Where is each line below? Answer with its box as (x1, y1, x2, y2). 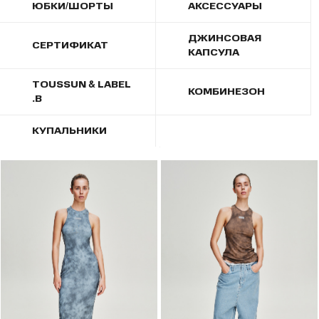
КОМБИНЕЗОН (187, 85, 265, 98)
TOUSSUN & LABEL (32, 78, 131, 91)
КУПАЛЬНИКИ (32, 124, 107, 137)
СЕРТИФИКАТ (32, 38, 108, 52)
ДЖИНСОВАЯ (187, 31, 261, 45)
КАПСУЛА (187, 46, 239, 59)
